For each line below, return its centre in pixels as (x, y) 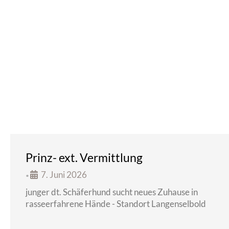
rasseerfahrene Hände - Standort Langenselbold (116, 204)
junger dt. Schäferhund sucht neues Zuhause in (112, 192)
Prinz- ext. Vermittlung (84, 157)
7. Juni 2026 (64, 175)
